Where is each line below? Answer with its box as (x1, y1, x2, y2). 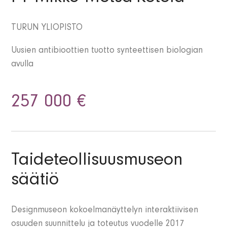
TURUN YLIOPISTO (11, 24, 83, 33)
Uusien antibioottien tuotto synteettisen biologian (11, 47, 203, 56)
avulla (11, 60, 34, 70)
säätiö (11, 172, 59, 191)
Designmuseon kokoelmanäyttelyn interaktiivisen (11, 206, 199, 216)
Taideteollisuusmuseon (11, 153, 183, 171)
